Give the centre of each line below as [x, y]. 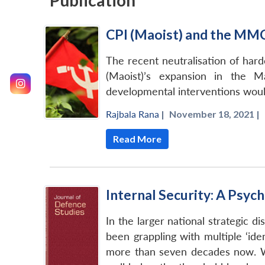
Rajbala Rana [132, 114]
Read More [137, 139]
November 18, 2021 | [214, 114]
